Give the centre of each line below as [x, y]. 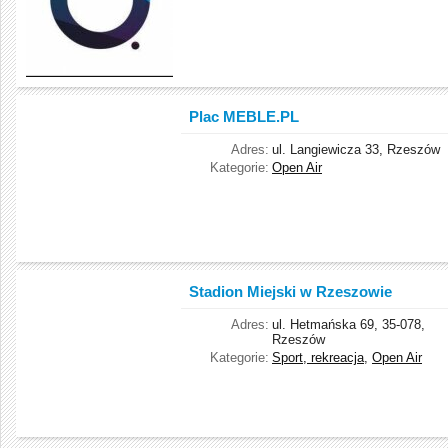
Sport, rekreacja [318, 357]
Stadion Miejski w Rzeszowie [290, 291]
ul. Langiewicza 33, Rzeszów [356, 149]
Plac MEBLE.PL [244, 116]
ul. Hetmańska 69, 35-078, [348, 324]
